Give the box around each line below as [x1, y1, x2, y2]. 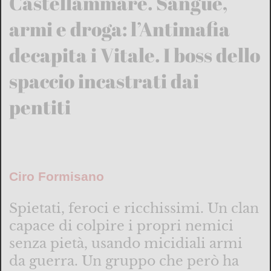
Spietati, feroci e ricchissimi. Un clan [8, 199, 259, 217]
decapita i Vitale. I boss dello [8, 42, 260, 68]
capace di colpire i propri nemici [8, 217, 233, 234]
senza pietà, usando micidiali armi [8, 234, 243, 252]
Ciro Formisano [8, 169, 104, 184]
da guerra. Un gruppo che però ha [8, 252, 239, 269]
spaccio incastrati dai [8, 68, 199, 94]
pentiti [8, 94, 71, 120]
